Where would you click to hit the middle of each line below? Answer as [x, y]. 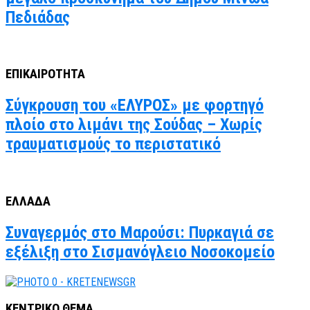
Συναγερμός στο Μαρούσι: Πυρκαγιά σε [140, 232]
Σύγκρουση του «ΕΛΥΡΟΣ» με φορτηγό [135, 106]
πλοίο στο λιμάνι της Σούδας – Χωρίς [134, 125]
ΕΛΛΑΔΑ [28, 201]
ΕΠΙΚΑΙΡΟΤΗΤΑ [45, 74]
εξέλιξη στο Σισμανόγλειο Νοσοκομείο [140, 252]
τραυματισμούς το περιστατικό [113, 144]
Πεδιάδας [38, 17]
